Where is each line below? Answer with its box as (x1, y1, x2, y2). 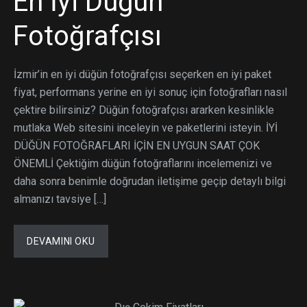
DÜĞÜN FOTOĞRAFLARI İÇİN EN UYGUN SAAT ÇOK (14, 138, 260, 152)
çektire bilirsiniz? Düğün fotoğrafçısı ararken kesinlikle (14, 103, 274, 116)
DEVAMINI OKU (27, 235, 95, 247)
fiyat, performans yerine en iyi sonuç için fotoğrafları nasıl (14, 85, 287, 99)
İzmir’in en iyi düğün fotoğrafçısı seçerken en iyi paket (14, 67, 271, 81)
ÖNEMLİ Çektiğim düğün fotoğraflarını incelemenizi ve (14, 156, 272, 170)
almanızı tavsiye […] (14, 192, 106, 206)
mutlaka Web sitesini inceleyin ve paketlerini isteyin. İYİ (14, 121, 278, 134)
